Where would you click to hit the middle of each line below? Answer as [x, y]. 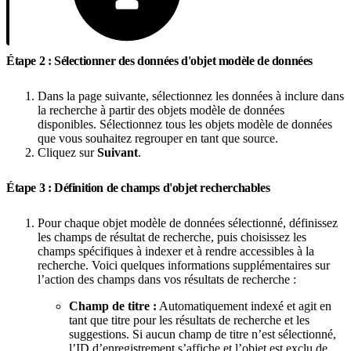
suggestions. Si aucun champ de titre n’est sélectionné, [203, 334]
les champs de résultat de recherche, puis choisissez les [172, 237]
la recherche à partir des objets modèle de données [161, 110]
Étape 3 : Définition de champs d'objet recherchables [139, 187]
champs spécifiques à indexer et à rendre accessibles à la [176, 251]
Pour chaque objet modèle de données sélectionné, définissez [188, 223]
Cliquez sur [67, 152]
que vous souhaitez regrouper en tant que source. [158, 138]
